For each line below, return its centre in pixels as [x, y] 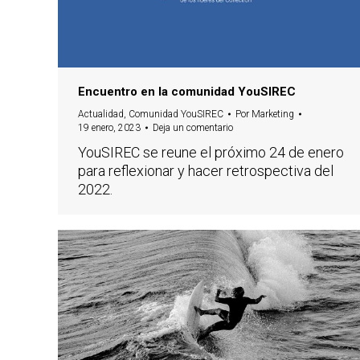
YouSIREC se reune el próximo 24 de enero [211, 152]
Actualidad [101, 114]
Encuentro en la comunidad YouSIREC [187, 91]
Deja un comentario [193, 127]
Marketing [273, 114]
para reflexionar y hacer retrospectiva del [206, 170]
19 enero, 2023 [109, 127]
